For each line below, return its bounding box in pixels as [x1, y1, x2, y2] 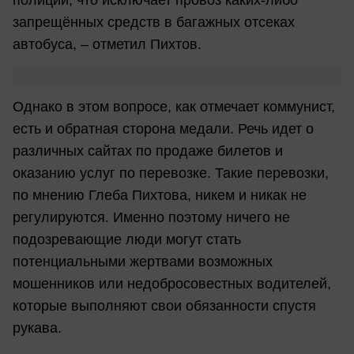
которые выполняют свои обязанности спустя [13, 297, 316, 314]
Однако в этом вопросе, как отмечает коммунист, [13, 98, 335, 115]
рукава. [13, 319, 62, 336]
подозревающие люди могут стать [13, 231, 241, 247]
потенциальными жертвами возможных [13, 253, 273, 269]
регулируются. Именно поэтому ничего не [13, 209, 290, 225]
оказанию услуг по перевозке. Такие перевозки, [13, 164, 329, 181]
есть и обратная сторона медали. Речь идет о [13, 120, 314, 137]
